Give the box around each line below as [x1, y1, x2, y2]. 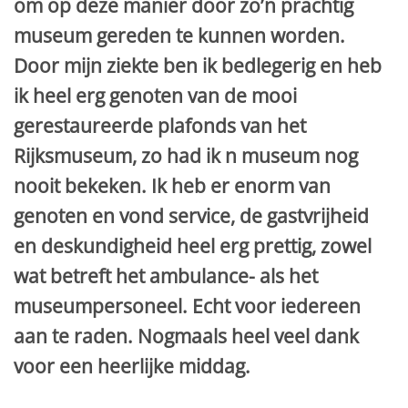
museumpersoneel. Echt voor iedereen [14, 293, 361, 320]
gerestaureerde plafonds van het [14, 113, 306, 139]
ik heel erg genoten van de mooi [14, 83, 297, 109]
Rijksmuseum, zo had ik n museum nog [14, 143, 358, 169]
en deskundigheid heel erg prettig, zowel [14, 233, 372, 260]
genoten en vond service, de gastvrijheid [14, 203, 369, 229]
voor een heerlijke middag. [14, 353, 250, 380]
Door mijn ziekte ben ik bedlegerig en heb [14, 53, 382, 79]
